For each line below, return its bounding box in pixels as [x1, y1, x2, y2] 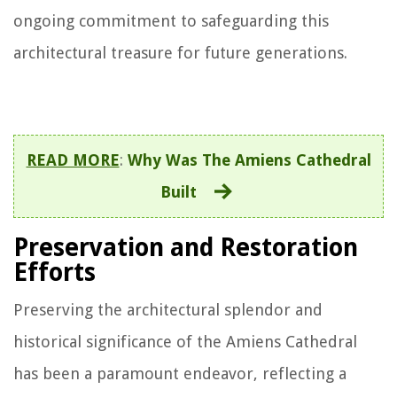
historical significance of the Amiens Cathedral [13, 331, 357, 351]
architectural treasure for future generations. [13, 43, 347, 62]
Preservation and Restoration [13, 232, 358, 262]
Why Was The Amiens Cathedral [127, 150, 371, 169]
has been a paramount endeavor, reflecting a [13, 363, 346, 383]
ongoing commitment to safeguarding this [13, 11, 329, 30]
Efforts [13, 257, 96, 287]
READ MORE [26, 150, 120, 169]
